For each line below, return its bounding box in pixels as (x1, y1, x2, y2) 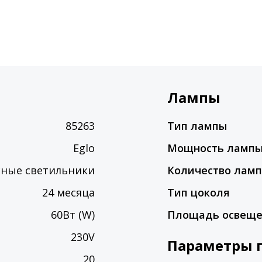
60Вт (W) (50, 208, 95, 222)
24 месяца (42, 185, 95, 199)
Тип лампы (167, 119, 227, 133)
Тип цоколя (167, 185, 230, 199)
